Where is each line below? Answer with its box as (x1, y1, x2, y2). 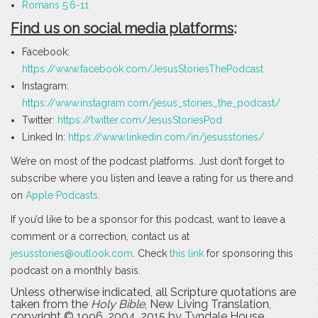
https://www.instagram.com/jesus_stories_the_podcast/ (22, 97, 280, 109)
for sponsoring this (204, 248, 293, 260)
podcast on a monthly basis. (11, 265, 141, 277)
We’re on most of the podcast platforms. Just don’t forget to (11, 155, 285, 168)
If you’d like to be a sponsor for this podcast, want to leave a (11, 214, 285, 226)
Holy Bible (91, 297, 145, 312)
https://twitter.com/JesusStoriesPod (57, 114, 222, 126)
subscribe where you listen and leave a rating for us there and (11, 172, 293, 185)
